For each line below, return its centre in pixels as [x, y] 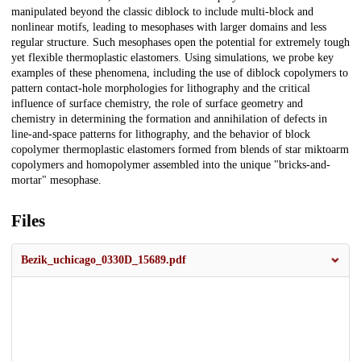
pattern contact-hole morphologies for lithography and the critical [161, 89]
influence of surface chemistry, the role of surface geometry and [157, 104]
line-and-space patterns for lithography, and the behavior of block [161, 135]
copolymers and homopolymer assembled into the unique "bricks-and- [171, 165]
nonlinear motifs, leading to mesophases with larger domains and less [169, 27]
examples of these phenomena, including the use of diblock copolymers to [180, 73]
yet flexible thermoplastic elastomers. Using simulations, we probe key [172, 58]
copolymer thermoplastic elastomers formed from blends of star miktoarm [180, 150]
